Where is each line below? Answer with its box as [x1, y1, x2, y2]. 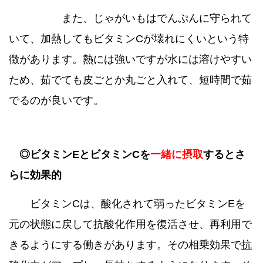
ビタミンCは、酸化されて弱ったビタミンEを [9, 197, 245, 210]
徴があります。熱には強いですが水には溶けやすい [9, 53, 252, 66]
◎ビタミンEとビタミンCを [19, 148, 150, 160]
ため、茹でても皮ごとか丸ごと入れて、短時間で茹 [9, 74, 252, 86]
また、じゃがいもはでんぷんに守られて [9, 12, 252, 25]
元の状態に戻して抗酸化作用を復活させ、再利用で [9, 218, 252, 230]
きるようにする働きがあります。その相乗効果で [9, 238, 241, 251]
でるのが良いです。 [9, 95, 104, 107]
